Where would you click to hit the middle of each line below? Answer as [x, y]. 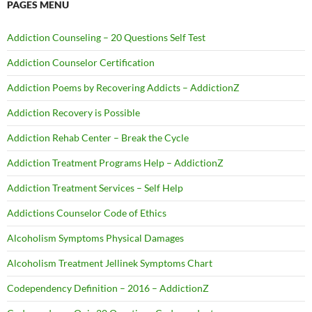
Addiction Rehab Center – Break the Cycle [98, 138]
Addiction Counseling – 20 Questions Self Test [106, 38]
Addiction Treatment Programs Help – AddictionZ [115, 163]
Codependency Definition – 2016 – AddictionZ [108, 288]
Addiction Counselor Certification [81, 63]
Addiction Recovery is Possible [73, 113]
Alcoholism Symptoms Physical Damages [95, 238]
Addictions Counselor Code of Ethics [87, 213]
